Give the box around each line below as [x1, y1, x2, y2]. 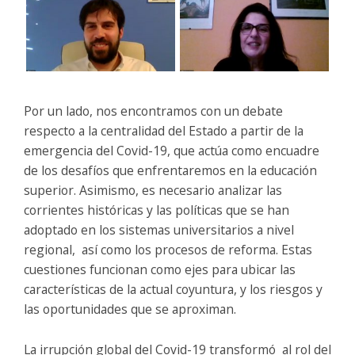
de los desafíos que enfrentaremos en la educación [24, 161, 317, 179]
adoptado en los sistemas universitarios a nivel [24, 220, 294, 239]
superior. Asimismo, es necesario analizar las [24, 181, 282, 199]
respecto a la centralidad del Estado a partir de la [24, 121, 303, 139]
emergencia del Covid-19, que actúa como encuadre [24, 141, 319, 159]
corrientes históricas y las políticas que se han [24, 200, 289, 219]
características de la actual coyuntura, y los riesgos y [24, 280, 323, 298]
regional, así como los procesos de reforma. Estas [24, 240, 312, 258]
